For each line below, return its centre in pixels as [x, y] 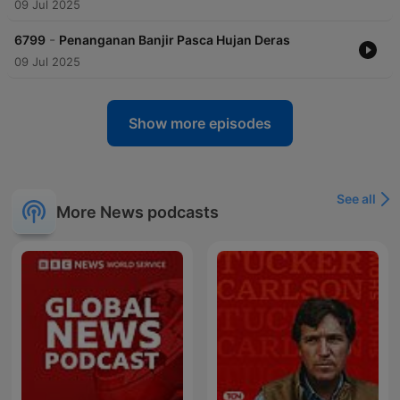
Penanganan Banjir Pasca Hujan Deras [175, 40]
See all [356, 199]
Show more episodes [200, 124]
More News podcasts [137, 212]
